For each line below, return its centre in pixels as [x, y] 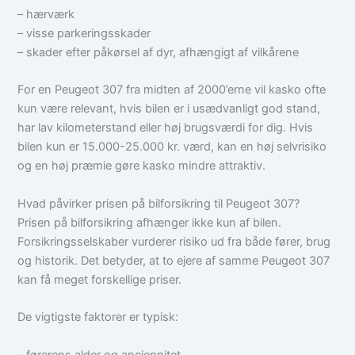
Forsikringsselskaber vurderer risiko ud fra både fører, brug [174, 241]
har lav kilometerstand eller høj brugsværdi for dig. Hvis [166, 128]
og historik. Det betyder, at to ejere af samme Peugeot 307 [174, 260]
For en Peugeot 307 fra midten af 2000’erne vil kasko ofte [172, 90]
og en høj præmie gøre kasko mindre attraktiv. [142, 166]
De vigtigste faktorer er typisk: [98, 317]
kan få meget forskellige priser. [100, 279]
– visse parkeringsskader [84, 34]
